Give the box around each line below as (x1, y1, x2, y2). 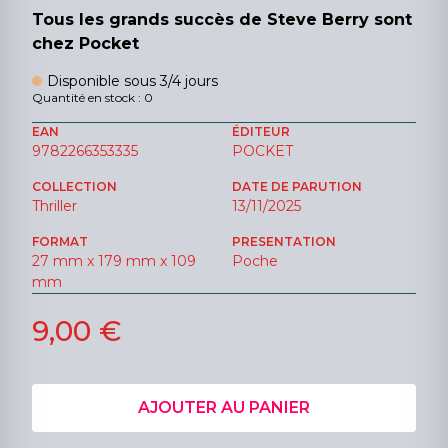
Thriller (32, 197, 77, 216)
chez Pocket (32, 34, 139, 54)
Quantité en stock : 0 (32, 90, 153, 106)
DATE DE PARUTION (232, 179, 362, 195)
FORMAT (32, 234, 88, 250)
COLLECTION (32, 179, 117, 195)
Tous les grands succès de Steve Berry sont (32, 10, 412, 30)
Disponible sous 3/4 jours (47, 72, 219, 91)
